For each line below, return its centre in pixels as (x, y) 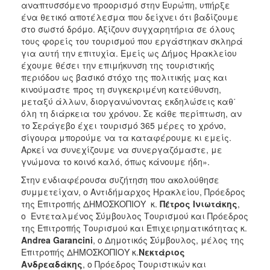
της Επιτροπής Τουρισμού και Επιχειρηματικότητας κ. (134, 228)
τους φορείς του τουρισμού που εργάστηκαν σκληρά (132, 41)
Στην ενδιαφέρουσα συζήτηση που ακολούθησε (120, 180)
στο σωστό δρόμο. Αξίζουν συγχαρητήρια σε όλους (128, 29)
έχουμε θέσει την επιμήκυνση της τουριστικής (118, 65)
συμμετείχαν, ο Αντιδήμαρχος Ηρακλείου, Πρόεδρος (133, 192)
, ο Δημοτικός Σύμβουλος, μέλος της (168, 240)
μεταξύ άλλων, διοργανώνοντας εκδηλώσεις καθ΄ (129, 102)
